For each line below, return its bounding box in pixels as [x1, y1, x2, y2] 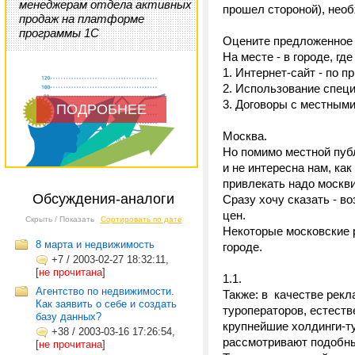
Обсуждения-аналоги [32, 191, 174, 207]
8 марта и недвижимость [36, 239, 155, 250]
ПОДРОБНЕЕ [56, 101, 147, 117]
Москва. [223, 129, 267, 143]
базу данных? [36, 311, 101, 323]
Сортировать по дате [100, 215, 182, 223]
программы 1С [19, 26, 99, 40]
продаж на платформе [19, 12, 144, 25]
